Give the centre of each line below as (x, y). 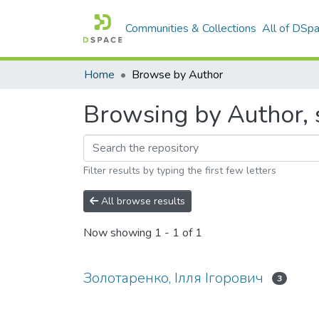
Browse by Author (177, 75)
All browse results (142, 201)
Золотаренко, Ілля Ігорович (173, 278)
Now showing (119, 233)
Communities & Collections (191, 28)
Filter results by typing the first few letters (180, 171)
